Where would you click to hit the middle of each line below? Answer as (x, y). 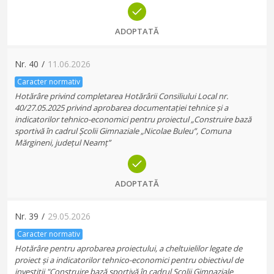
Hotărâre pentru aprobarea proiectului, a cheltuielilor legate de (128, 248)
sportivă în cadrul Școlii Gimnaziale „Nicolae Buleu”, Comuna (123, 131)
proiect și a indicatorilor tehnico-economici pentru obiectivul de (129, 260)
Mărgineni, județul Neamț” (63, 143)
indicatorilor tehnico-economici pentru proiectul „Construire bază (133, 119)
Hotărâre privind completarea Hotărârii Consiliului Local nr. (121, 96)
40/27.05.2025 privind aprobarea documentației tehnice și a (121, 108)
